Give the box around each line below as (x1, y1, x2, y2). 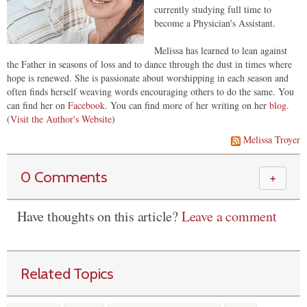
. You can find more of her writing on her (105, 99, 269, 112)
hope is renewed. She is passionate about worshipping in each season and (7, 71, 288, 85)
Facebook (68, 99, 105, 112)
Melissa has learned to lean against (154, 44, 287, 58)
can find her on (7, 99, 68, 112)
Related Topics (21, 264, 114, 284)
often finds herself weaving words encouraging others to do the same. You (7, 85, 294, 99)
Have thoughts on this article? (17, 207, 182, 226)
